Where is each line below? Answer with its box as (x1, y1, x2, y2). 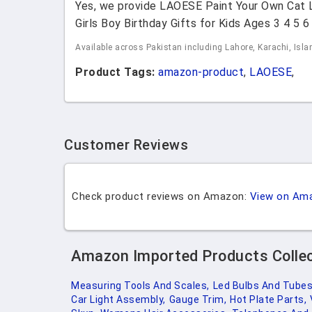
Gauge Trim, (169, 294, 226, 305)
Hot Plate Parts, (230, 294, 306, 305)
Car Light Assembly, (71, 294, 166, 305)
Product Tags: (75, 65, 158, 79)
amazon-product (158, 65, 244, 79)
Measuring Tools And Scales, (71, 280, 210, 291)
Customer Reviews (64, 136, 188, 153)
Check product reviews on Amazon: (72, 190, 250, 203)
